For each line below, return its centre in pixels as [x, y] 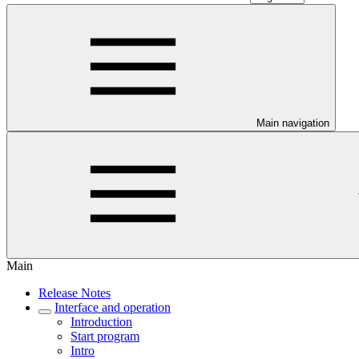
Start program [105, 336]
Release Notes [75, 293]
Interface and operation [113, 307]
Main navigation [293, 123]
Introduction [101, 322]
